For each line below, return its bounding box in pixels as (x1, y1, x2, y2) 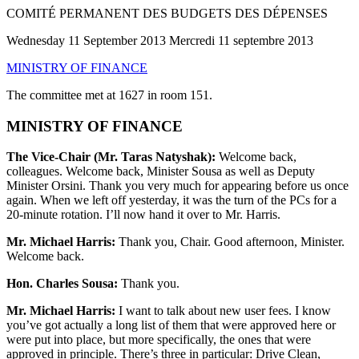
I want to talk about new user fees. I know (115, 304, 331, 318)
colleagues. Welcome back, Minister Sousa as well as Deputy (6, 164, 315, 179)
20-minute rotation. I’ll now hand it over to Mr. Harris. (6, 208, 280, 222)
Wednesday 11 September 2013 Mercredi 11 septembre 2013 (6, 33, 313, 47)
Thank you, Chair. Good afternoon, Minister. (115, 235, 345, 249)
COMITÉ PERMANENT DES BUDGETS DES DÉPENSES (6, 6, 328, 20)
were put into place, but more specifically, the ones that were (6, 333, 311, 347)
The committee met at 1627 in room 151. (6, 87, 212, 102)
